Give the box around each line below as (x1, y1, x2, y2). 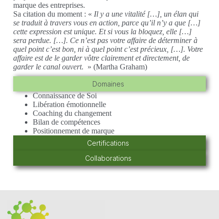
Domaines (92, 79, 124, 88)
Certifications (87, 138, 130, 147)
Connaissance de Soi (32, 91, 97, 100)
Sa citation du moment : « (13, 9, 94, 18)
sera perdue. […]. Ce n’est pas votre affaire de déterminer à (13, 36, 197, 44)
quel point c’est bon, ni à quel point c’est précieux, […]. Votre (13, 44, 203, 53)
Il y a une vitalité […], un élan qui (93, 9, 198, 18)
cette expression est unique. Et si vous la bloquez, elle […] (13, 27, 192, 36)
